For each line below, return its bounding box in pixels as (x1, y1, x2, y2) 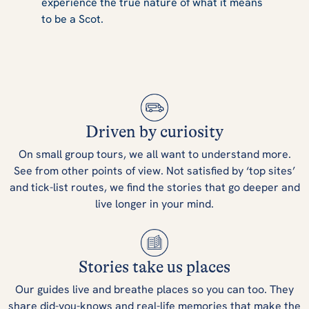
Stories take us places (79, 257, 230, 277)
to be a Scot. (41, 11, 103, 26)
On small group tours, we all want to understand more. (18, 146, 291, 161)
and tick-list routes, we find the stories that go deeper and (9, 179, 300, 195)
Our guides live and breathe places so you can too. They (15, 281, 294, 297)
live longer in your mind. (95, 196, 214, 211)
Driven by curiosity (86, 122, 223, 141)
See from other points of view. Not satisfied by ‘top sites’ (14, 163, 295, 178)
